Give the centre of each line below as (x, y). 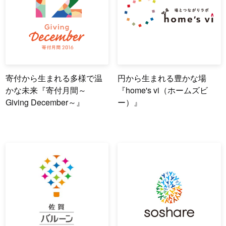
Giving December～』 (45, 102)
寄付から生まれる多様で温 (54, 78)
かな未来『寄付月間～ (46, 90)
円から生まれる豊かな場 (162, 78)
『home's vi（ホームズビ (163, 90)
